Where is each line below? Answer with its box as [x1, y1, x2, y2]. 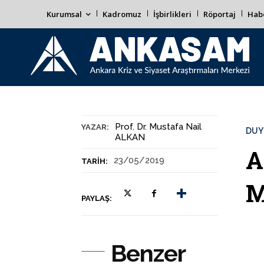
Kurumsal [47, 9, 82, 19]
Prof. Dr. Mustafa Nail [115, 121, 202, 132]
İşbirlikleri [153, 9, 192, 19]
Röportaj [203, 9, 236, 19]
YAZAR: [81, 123, 109, 131]
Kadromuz [103, 9, 141, 19]
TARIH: [81, 157, 108, 166]
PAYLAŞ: [81, 194, 112, 203]
